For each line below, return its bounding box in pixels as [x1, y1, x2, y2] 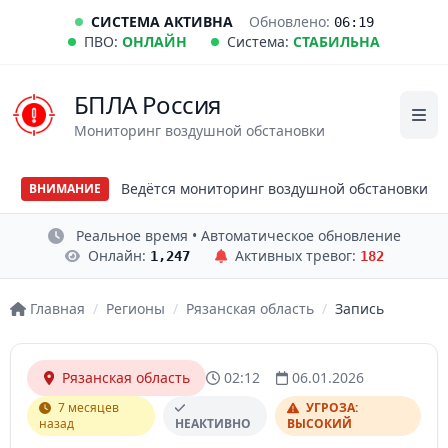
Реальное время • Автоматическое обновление [75, 226, 401, 245]
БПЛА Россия [74, 88, 221, 121]
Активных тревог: [234, 246, 360, 265]
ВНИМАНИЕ [28, 180, 101, 197]
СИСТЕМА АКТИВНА [90, 12, 233, 31]
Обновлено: [248, 12, 334, 31]
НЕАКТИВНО [174, 415, 251, 432]
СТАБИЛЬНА [293, 32, 380, 51]
